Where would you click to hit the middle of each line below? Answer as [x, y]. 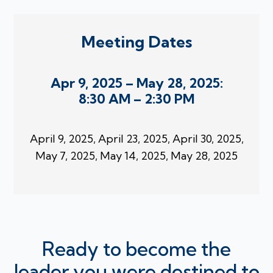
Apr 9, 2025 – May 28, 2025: [136, 83]
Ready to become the [136, 249]
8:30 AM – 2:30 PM [136, 99]
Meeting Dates [136, 41]
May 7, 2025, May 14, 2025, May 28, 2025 [136, 156]
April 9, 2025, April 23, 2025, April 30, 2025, [136, 139]
